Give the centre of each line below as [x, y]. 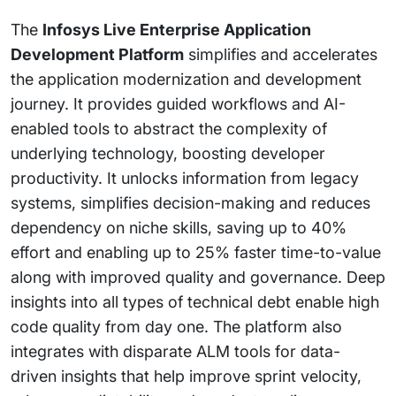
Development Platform [97, 54]
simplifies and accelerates [281, 54]
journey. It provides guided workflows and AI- [178, 104]
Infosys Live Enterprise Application [177, 30]
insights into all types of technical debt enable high [195, 302]
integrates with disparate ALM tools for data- [175, 351]
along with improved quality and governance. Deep [198, 277]
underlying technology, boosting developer [168, 153]
